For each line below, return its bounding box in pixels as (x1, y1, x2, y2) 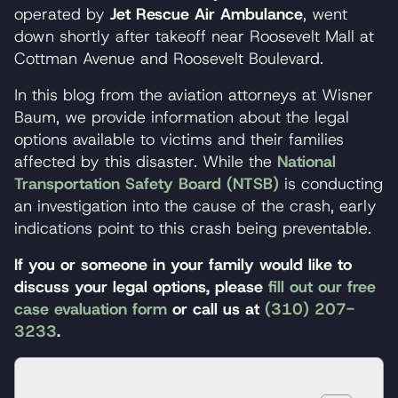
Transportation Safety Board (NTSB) (14, 172, 279, 195)
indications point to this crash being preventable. (14, 217, 371, 239)
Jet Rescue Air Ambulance (110, 3, 303, 25)
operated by (14, 3, 110, 25)
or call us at (172, 298, 265, 320)
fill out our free (268, 275, 376, 298)
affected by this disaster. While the (14, 150, 277, 172)
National (277, 150, 336, 172)
